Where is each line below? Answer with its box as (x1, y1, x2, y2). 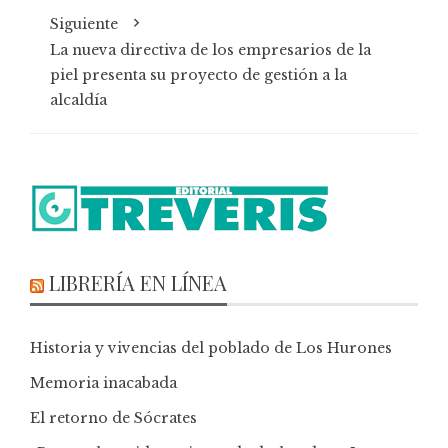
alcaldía (50, 90, 107, 109)
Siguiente (50, 14, 118, 33)
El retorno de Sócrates (30, 408, 197, 427)
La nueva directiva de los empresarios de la (50, 40, 371, 59)
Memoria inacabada (30, 373, 177, 392)
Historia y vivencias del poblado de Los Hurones (30, 338, 392, 357)
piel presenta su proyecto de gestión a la (50, 65, 347, 84)
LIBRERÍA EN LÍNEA (49, 268, 227, 296)
